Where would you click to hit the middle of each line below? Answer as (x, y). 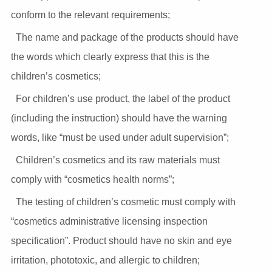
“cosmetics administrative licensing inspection (109, 221)
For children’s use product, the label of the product (123, 98)
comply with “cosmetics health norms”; (92, 179)
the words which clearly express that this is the (110, 56)
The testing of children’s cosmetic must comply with (125, 202)
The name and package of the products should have (127, 37)
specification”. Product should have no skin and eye (121, 240)
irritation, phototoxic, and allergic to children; (105, 260)
